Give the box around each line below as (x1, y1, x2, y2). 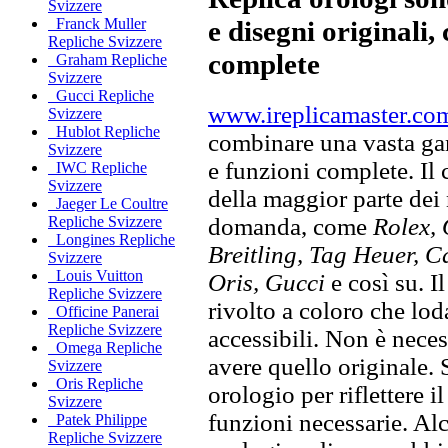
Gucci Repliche (48, 87, 154, 105)
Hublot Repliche (48, 123, 160, 141)
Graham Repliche (48, 51, 167, 69)
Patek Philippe (48, 411, 147, 429)
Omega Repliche (48, 339, 162, 357)
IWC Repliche (48, 159, 147, 177)
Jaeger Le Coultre (48, 195, 168, 213)
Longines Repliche (48, 231, 175, 249)
